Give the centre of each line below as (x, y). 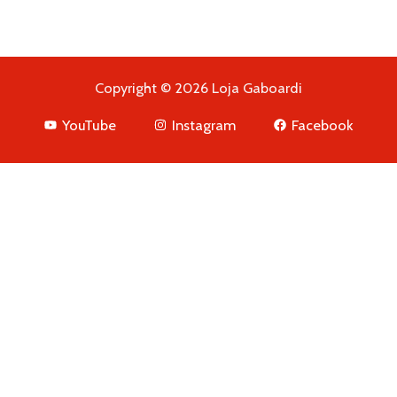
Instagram (204, 125)
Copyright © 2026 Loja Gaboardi (198, 88)
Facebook (323, 125)
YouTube (89, 125)
